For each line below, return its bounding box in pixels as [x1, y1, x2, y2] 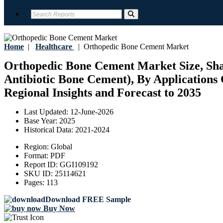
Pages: [24, 178, 46, 187]
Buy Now [41, 204, 75, 213]
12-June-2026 [70, 108, 113, 116]
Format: [24, 151, 50, 160]
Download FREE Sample [45, 195, 131, 204]
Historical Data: [24, 125, 75, 134]
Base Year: [24, 116, 59, 125]
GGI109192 [60, 160, 98, 169]
